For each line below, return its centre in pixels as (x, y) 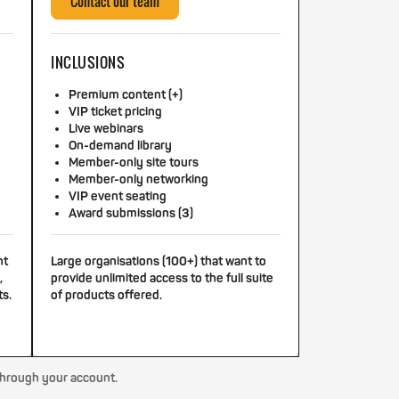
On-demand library (120, 146)
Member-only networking (138, 179)
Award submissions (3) (131, 213)
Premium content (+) (126, 95)
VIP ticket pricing (115, 112)
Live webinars (106, 129)
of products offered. (106, 295)
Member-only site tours (134, 163)
